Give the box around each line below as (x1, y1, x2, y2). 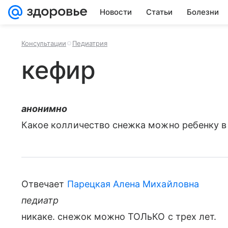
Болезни (187, 7, 219, 17)
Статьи (146, 7, 173, 17)
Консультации (21, 39, 66, 47)
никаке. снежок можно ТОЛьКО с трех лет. (21, 211, 217, 222)
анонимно (21, 103, 68, 114)
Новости (100, 7, 132, 17)
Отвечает (21, 179, 67, 189)
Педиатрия (72, 39, 107, 47)
